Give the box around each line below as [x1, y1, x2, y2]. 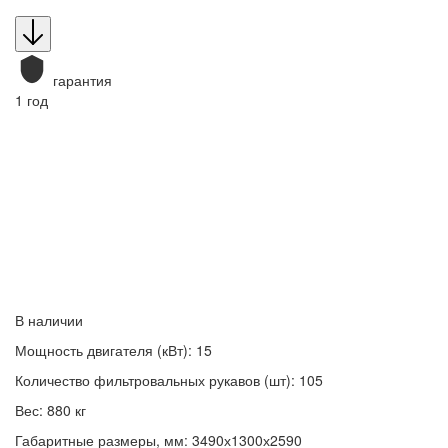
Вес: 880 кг [15, 400, 86, 420]
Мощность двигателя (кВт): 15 [15, 340, 212, 360]
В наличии [15, 310, 83, 330]
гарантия [53, 70, 112, 90]
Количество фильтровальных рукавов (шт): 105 [15, 370, 323, 390]
